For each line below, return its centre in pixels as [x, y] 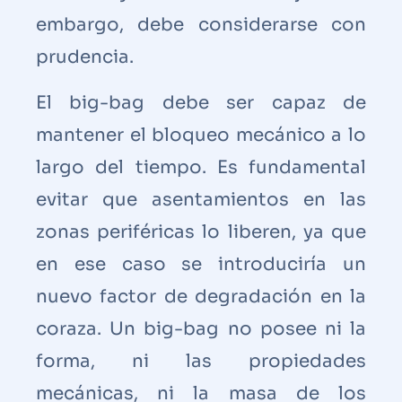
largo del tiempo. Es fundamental [201, 167]
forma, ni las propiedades [201, 361]
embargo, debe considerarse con [201, 24]
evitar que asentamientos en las [201, 199]
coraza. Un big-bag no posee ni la [201, 328]
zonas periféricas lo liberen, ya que [201, 232]
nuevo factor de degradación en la [201, 296]
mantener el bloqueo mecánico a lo [201, 135]
